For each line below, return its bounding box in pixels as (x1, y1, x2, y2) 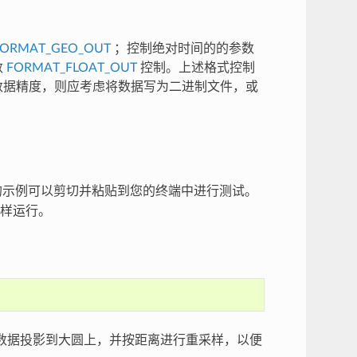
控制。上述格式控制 (136, 61, 255, 75)
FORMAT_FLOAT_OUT (6, 61, 137, 75)
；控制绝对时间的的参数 (110, 42, 254, 56)
